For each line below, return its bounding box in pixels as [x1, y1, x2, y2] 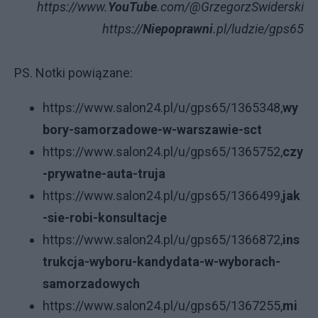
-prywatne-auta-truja [43, 166, 165, 181]
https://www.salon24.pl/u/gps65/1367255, [43, 298, 283, 313]
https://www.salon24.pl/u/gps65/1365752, [43, 144, 283, 159]
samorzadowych [43, 276, 140, 291]
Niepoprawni [143, 21, 213, 36]
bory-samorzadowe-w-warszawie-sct [43, 122, 262, 137]
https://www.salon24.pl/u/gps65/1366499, [43, 188, 283, 203]
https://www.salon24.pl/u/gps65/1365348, [43, 100, 283, 115]
